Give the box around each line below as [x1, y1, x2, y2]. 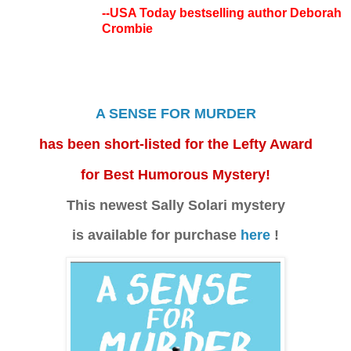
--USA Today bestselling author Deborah [102, 5, 342, 20]
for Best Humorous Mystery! [81, 166, 270, 183]
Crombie [102, 21, 153, 35]
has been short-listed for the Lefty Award [38, 136, 313, 152]
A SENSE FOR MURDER [95, 106, 256, 122]
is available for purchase [72, 227, 241, 244]
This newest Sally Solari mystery [66, 197, 285, 213]
